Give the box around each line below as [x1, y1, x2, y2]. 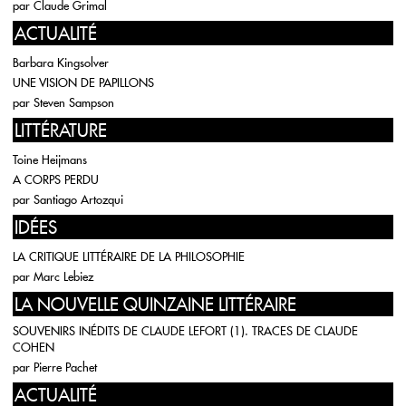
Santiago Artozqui [34, 192, 123, 207]
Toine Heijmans [13, 152, 87, 167]
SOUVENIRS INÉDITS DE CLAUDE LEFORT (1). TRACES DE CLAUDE [13, 324, 358, 338]
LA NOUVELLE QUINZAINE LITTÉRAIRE [14, 294, 296, 315]
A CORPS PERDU [13, 172, 99, 187]
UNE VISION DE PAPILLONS [13, 75, 154, 90]
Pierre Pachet [34, 360, 97, 374]
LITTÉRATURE [14, 120, 107, 141]
